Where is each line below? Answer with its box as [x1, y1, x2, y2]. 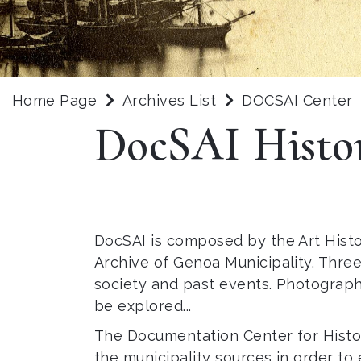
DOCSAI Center [242, 92, 358, 109]
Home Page [12, 92, 98, 109]
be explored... [94, 297, 192, 314]
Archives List [122, 92, 217, 109]
